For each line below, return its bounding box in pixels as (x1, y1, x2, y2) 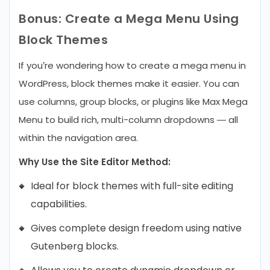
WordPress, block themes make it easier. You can (19, 77, 239, 90)
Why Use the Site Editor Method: (19, 155, 171, 168)
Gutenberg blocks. (31, 239, 119, 253)
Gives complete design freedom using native (31, 221, 242, 235)
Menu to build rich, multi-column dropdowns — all (19, 113, 238, 126)
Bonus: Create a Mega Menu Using (19, 10, 239, 27)
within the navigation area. (19, 131, 138, 144)
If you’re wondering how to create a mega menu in (19, 59, 246, 72)
